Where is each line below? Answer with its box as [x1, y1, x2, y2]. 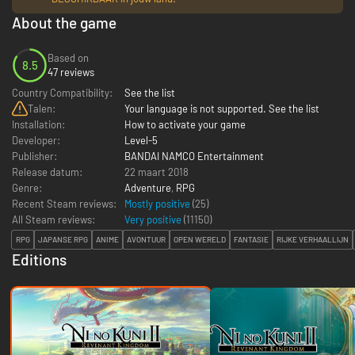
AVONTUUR [127, 235, 166, 245]
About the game [12, 13, 116, 32]
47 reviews [48, 66, 94, 79]
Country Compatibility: [12, 86, 113, 99]
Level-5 [124, 133, 158, 147]
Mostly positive [124, 197, 193, 210]
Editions [12, 250, 67, 269]
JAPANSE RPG [38, 235, 88, 245]
